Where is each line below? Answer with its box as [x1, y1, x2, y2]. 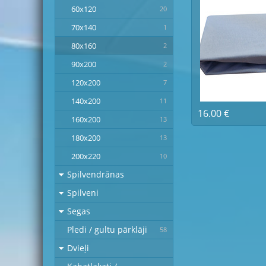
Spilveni [67, 187, 99, 198]
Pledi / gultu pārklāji [67, 224, 147, 235]
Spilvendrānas [67, 169, 124, 180]
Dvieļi [67, 242, 89, 254]
